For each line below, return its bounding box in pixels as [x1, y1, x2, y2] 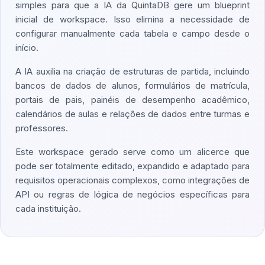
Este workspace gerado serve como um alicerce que [15, 146, 250, 157]
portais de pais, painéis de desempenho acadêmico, [15, 94, 250, 105]
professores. [15, 122, 68, 134]
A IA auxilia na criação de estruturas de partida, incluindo [15, 66, 250, 77]
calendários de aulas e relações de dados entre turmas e [15, 108, 250, 119]
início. [15, 42, 38, 53]
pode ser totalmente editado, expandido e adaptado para [15, 160, 250, 172]
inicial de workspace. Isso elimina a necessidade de [15, 14, 250, 25]
